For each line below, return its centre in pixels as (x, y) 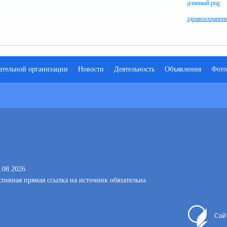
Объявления (183, 69)
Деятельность (134, 69)
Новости (91, 69)
